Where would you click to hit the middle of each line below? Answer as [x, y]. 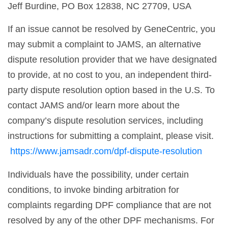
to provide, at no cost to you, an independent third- [110, 75]
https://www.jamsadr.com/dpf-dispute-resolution [106, 151]
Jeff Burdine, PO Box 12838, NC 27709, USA [99, 6]
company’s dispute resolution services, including [105, 121]
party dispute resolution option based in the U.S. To [111, 90]
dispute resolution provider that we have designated [112, 60]
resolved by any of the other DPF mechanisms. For [111, 220]
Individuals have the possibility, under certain [98, 175]
